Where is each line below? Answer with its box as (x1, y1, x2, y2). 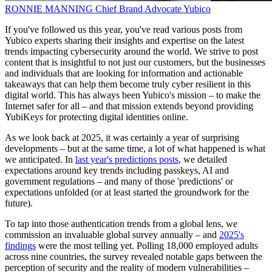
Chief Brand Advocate (95, 4, 182, 15)
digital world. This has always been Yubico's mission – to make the (5, 90, 260, 101)
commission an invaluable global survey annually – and (5, 229, 219, 240)
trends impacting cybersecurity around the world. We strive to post (5, 46, 258, 57)
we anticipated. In (5, 154, 75, 165)
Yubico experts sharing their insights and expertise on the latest (5, 35, 244, 46)
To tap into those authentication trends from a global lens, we (5, 219, 237, 229)
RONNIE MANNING (5, 4, 95, 15)
